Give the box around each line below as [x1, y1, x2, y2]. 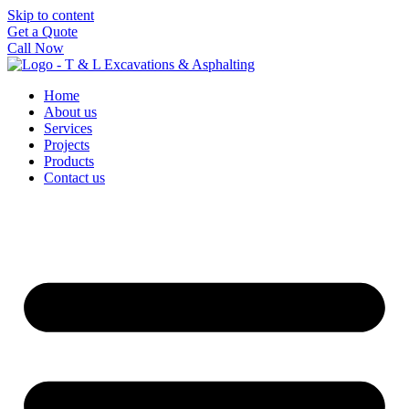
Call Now [7, 40, 64, 56]
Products [44, 153, 94, 169]
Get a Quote [7, 24, 78, 39]
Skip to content [7, 7, 94, 23]
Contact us [44, 170, 105, 185]
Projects [44, 137, 89, 152]
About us [44, 104, 97, 120]
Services [44, 121, 92, 136]
